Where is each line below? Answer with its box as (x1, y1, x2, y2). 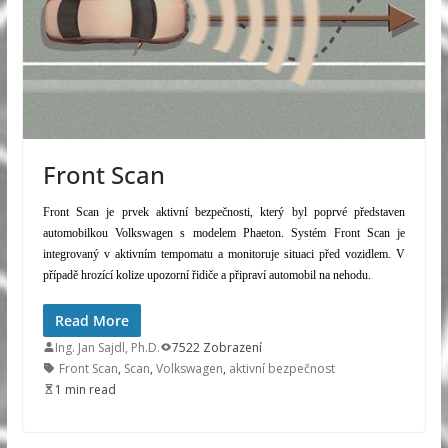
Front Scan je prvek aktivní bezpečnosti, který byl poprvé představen (42, 204, 406, 219)
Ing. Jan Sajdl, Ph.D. (54, 338, 160, 356)
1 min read (54, 380, 116, 398)
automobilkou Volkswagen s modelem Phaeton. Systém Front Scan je (42, 225, 406, 240)
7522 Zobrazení (171, 338, 262, 356)
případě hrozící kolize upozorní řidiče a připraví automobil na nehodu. (42, 267, 371, 282)
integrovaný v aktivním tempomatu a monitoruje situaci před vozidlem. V (42, 246, 406, 261)
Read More (54, 310, 129, 330)
